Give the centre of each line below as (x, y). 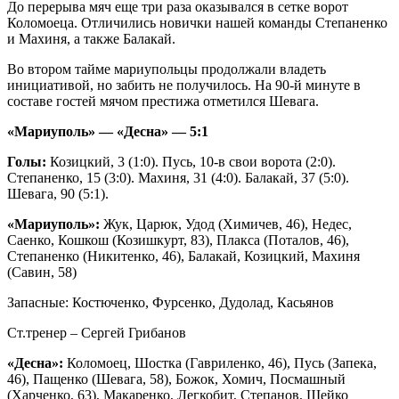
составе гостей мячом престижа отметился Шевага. (163, 102)
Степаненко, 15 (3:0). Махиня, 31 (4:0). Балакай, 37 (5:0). (178, 178)
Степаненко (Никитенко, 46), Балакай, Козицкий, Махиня (183, 256)
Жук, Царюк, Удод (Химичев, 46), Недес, (226, 224)
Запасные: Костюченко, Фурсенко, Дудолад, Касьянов (171, 303)
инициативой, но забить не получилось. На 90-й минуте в (184, 85)
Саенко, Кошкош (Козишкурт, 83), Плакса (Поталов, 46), (178, 240)
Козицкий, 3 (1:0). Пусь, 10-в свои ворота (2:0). (191, 162)
